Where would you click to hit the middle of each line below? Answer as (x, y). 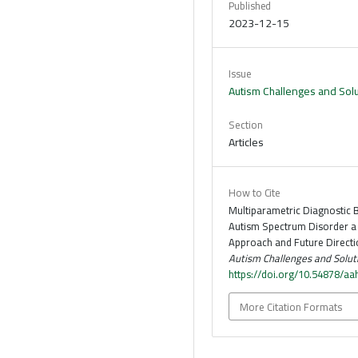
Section (246, 125)
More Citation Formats (291, 306)
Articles (247, 143)
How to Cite (255, 193)
